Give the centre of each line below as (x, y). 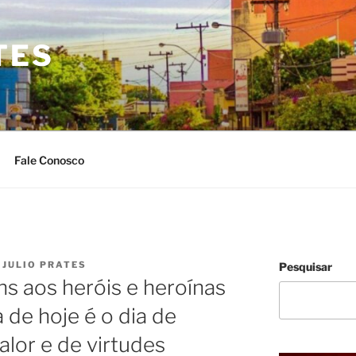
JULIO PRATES (44, 265)
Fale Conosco (49, 160)
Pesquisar (305, 267)
